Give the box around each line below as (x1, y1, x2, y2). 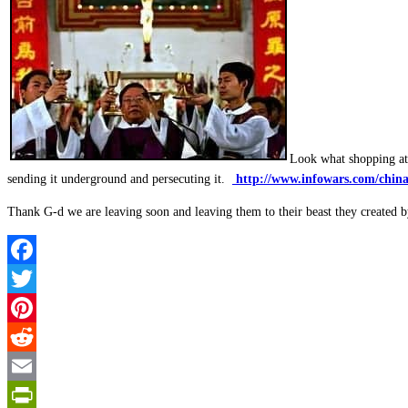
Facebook (7, 270, 56, 285)
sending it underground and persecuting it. (7, 171, 232, 186)
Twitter (7, 300, 45, 314)
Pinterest (7, 329, 52, 343)
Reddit (7, 358, 41, 372)
